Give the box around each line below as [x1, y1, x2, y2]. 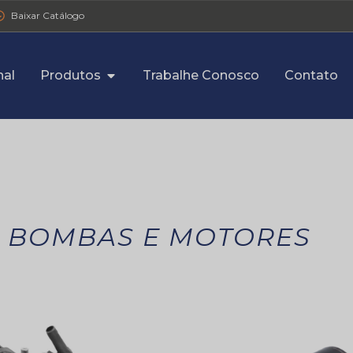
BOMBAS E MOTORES [7, 221, 311, 252]
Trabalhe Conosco [143, 68, 260, 83]
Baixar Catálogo [11, 9, 84, 21]
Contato [284, 68, 339, 83]
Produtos [40, 68, 102, 83]
